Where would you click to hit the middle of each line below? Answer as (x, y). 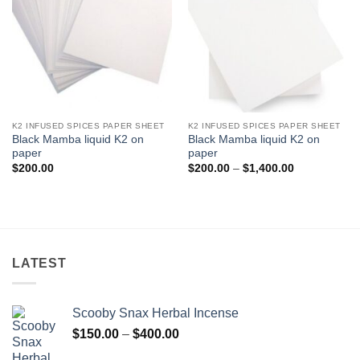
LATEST (39, 264)
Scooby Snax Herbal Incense (155, 313)
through (313, 198)
